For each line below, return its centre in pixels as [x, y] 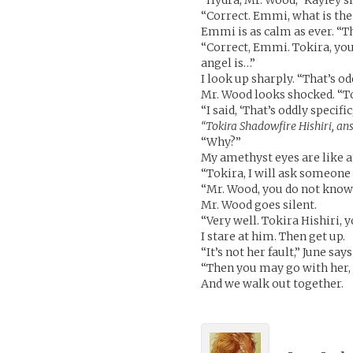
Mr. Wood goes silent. [259, 205]
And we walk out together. [273, 284]
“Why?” [221, 142]
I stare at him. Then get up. [273, 236]
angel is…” [229, 63]
